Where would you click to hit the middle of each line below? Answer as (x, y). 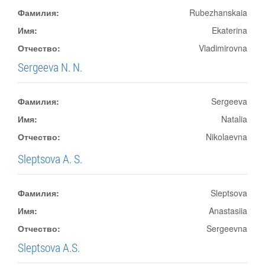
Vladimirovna (223, 48)
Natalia (234, 119)
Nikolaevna (227, 137)
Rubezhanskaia (218, 12)
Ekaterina (230, 30)
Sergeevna (227, 228)
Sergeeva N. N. (50, 67)
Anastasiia (228, 211)
